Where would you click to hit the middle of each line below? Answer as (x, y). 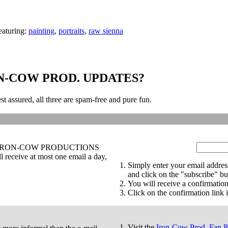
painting (41, 31)
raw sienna (106, 31)
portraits (72, 31)
